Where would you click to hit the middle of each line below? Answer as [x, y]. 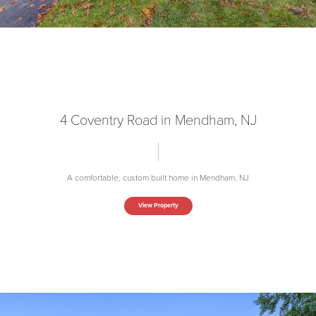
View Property [158, 205]
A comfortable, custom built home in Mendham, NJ [158, 177]
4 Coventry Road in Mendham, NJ [158, 120]
